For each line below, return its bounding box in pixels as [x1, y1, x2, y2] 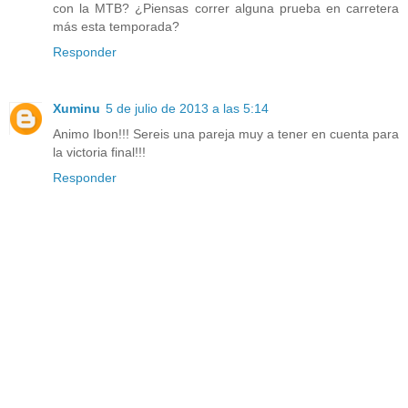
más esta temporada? [53, 19, 179, 35]
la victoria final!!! [53, 145, 146, 160]
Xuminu [53, 101, 100, 117]
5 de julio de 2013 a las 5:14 [106, 101, 269, 117]
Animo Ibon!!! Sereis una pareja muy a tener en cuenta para [53, 127, 399, 142]
